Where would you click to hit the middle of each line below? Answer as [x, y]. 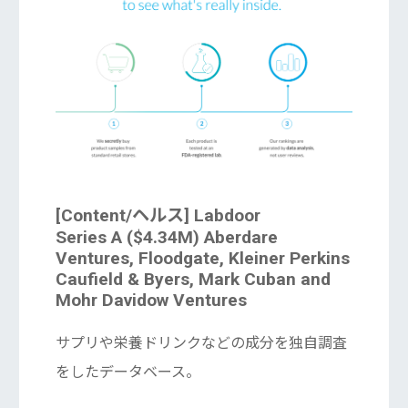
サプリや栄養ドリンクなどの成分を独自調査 [201, 342]
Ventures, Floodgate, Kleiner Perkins [202, 258]
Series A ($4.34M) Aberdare [166, 237]
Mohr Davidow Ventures [151, 300]
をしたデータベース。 [127, 372]
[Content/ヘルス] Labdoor [158, 215]
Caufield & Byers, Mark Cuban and [193, 279]
